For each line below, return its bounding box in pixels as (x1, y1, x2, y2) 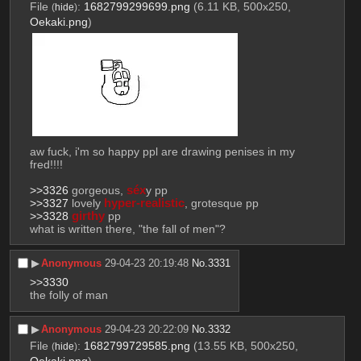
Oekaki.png (29, 15, 88, 28)
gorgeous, (68, 184, 127, 197)
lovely (68, 197, 104, 210)
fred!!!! (29, 158, 63, 172)
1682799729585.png (83, 339, 190, 353)
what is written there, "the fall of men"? (29, 222, 226, 236)
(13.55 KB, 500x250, (193, 339, 298, 353)
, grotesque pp (184, 197, 259, 210)
